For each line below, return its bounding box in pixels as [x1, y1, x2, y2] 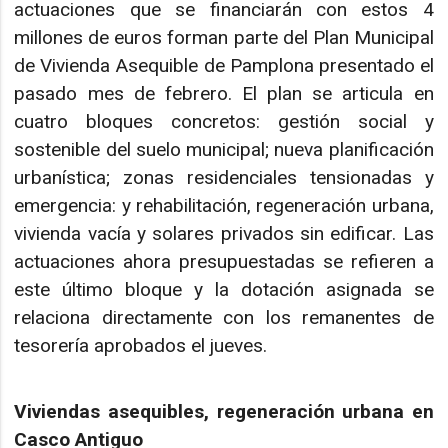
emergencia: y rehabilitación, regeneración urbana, [14, 194, 434, 218]
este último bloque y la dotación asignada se [14, 278, 434, 302]
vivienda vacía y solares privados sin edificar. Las [14, 222, 434, 246]
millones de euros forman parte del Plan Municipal [14, 26, 434, 50]
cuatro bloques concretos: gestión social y [14, 110, 434, 134]
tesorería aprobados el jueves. [14, 334, 268, 358]
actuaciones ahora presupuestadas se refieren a [14, 250, 434, 274]
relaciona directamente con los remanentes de [14, 306, 434, 330]
